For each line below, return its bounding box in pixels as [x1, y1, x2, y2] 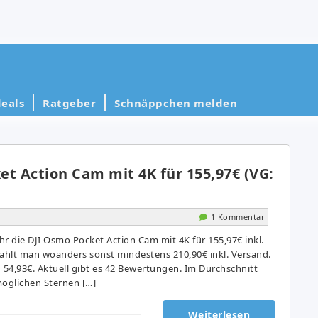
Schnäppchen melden [114, 95, 237, 110]
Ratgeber [43, 95, 96, 110]
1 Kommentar [210, 211, 265, 222]
